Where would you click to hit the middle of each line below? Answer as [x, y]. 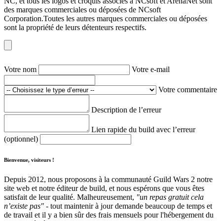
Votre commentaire [188, 89]
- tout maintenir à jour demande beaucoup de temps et [128, 206]
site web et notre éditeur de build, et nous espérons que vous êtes [104, 188]
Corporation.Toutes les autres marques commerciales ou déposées [106, 18]
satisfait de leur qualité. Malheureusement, [70, 197]
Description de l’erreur [126, 110]
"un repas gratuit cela [170, 197]
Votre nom [21, 69]
